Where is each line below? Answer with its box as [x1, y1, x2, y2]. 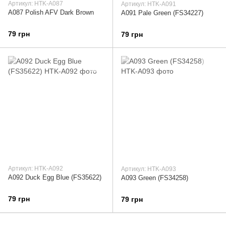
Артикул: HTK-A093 [121, 165, 176, 173]
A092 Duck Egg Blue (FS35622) [8, 174, 101, 182]
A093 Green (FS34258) [121, 174, 188, 182]
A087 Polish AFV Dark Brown [8, 9, 94, 17]
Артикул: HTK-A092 [8, 165, 63, 173]
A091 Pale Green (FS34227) [121, 9, 203, 17]
